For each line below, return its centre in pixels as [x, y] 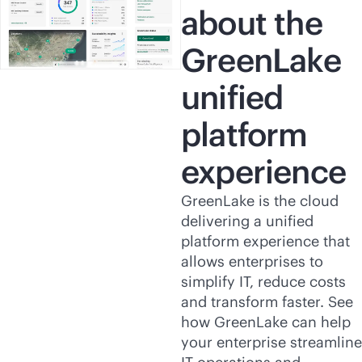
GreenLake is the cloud [260, 201]
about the [252, 23]
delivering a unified [247, 221]
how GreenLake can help [266, 322]
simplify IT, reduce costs [263, 282]
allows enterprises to [252, 261]
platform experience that [265, 241]
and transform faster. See [267, 302]
